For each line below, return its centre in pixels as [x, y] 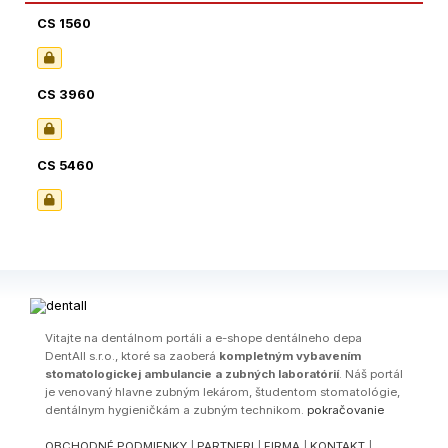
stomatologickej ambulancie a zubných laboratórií [192, 373]
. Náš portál [371, 373]
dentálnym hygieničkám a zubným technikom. [176, 409]
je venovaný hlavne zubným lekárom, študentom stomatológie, [222, 391]
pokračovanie [345, 409]
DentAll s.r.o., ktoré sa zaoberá [132, 355]
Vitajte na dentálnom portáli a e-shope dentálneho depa [203, 337]
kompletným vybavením [290, 355]
